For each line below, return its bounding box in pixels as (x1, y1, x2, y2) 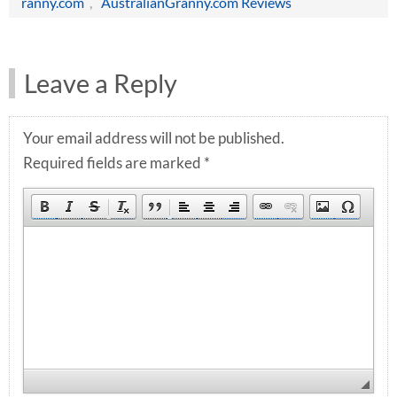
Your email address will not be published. (23, 129, 284, 147)
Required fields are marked (23, 154, 204, 172)
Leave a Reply (24, 67, 177, 98)
